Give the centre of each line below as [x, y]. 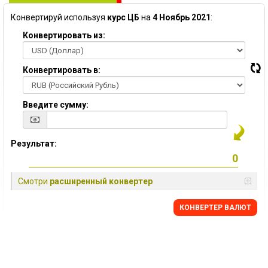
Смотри [34, 181]
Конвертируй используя [59, 17]
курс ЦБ [123, 17]
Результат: [34, 144]
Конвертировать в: [62, 70]
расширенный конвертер [101, 181]
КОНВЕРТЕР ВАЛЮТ [215, 208]
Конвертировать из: [64, 35]
